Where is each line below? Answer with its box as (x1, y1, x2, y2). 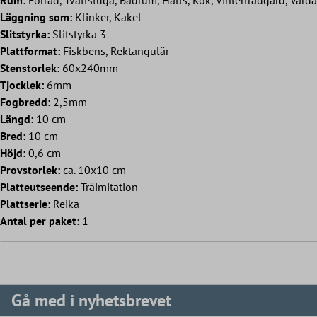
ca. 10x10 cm (60, 162, 126, 177)
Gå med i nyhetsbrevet (11, 289, 171, 311)
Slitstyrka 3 (50, 26, 106, 41)
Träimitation (78, 179, 138, 194)
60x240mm (59, 60, 118, 75)
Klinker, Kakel (72, 9, 142, 24)
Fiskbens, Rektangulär (60, 43, 169, 58)
